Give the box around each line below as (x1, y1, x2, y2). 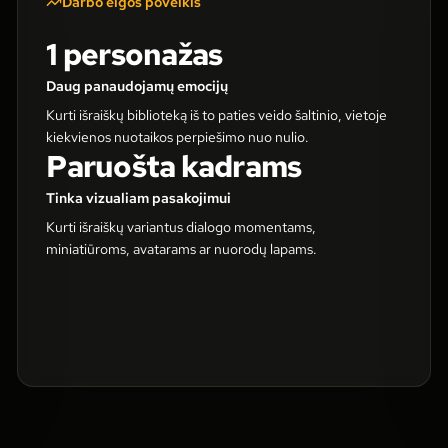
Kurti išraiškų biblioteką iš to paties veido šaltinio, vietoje (46, 106, 388, 124)
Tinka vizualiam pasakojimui (46, 189, 232, 207)
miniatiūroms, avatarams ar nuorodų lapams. (46, 240, 318, 258)
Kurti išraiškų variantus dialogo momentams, (46, 218, 317, 236)
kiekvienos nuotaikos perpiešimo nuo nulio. (46, 128, 310, 146)
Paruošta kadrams (46, 146, 302, 186)
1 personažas (46, 34, 223, 74)
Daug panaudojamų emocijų (46, 77, 229, 95)
